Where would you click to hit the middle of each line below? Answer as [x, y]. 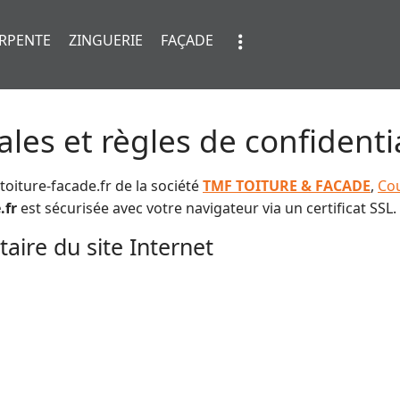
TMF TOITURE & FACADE [287, 186]
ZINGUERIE [105, 40]
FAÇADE [187, 40]
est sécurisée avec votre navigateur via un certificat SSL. [207, 208]
